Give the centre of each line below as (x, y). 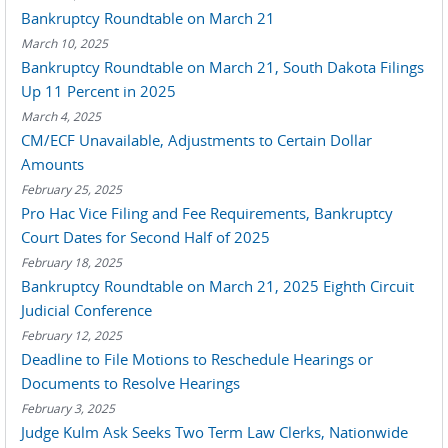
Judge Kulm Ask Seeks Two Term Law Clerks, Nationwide (214, 432)
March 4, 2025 (61, 116)
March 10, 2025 (64, 43)
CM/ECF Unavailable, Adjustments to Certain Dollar (196, 140)
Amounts (52, 164)
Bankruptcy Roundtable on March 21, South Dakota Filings (222, 67)
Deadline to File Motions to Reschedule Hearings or (197, 359)
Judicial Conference (86, 310)
